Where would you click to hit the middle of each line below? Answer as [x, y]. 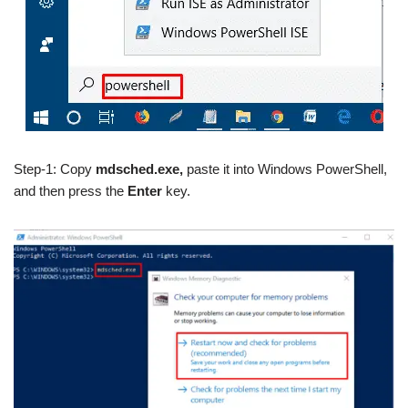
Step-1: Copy [55, 168]
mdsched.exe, [139, 168]
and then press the [71, 190]
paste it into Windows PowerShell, [285, 168]
